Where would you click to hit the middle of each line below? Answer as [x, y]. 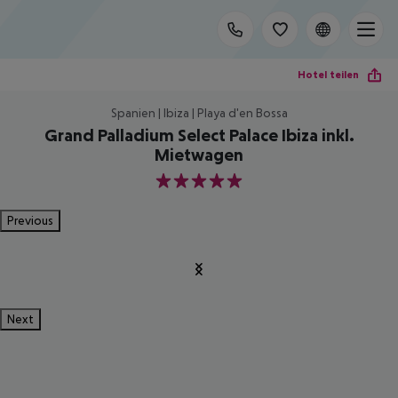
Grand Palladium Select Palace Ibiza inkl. [199, 135]
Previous [30, 220]
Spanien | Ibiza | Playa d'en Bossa [199, 113]
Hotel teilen [328, 74]
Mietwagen [199, 155]
